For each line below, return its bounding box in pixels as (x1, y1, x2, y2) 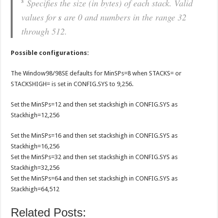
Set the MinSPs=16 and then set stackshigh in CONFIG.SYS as (11, 131, 178, 139)
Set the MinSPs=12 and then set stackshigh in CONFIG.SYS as (11, 100, 178, 108)
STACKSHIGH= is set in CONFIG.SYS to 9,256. (11, 80, 134, 88)
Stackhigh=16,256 (11, 142, 60, 150)
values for (21, 11, 59, 23)
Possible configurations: (11, 49, 90, 56)
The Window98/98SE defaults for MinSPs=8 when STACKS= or (11, 69, 182, 77)
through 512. (21, 25, 68, 37)
